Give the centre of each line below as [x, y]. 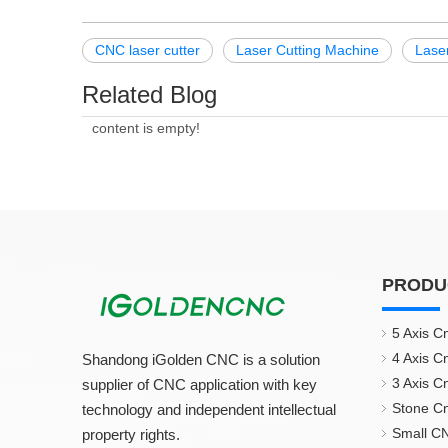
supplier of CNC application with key [199, 384]
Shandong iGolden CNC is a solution [201, 359]
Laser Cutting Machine [307, 50]
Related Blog [149, 94]
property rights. [133, 434]
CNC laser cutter [147, 50]
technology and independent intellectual [209, 409]
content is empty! [146, 128]
